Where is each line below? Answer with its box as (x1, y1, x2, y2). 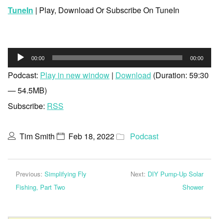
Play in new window (40, 69, 109, 81)
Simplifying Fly (44, 169, 87, 179)
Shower (182, 182, 203, 192)
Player (7, 65, 30, 76)
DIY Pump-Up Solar (148, 169, 203, 179)
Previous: (16, 169, 44, 179)
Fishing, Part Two (16, 182, 65, 192)
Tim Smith (20, 131, 55, 142)
